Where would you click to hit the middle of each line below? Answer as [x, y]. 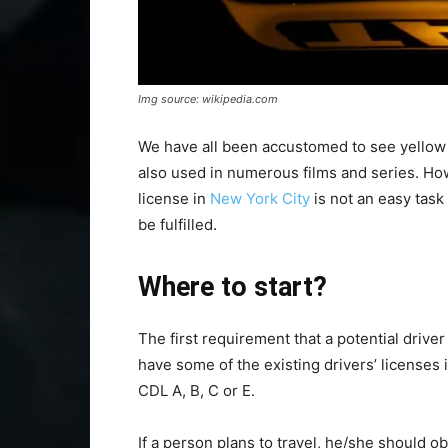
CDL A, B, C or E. [198, 390]
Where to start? [232, 287]
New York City [260, 198]
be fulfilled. [179, 224]
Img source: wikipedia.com [208, 99]
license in [174, 198]
